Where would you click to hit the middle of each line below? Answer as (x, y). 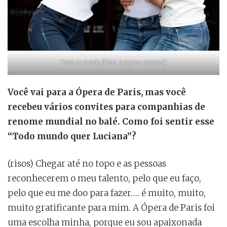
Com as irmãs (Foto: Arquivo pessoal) (113, 63)
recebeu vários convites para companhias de (106, 107)
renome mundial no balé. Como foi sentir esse (111, 122)
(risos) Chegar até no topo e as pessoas (87, 164)
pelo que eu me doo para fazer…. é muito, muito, (107, 193)
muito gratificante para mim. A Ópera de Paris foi (111, 208)
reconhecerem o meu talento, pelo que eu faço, (104, 179)
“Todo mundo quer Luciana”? (72, 137)
